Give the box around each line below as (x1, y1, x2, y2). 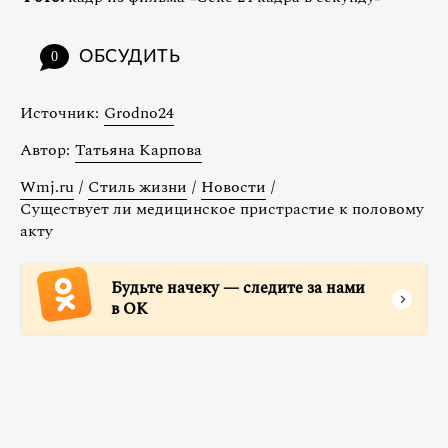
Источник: (20, 101, 99, 126)
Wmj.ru (20, 175, 74, 200)
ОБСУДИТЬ (79, 48, 181, 67)
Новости (201, 175, 266, 200)
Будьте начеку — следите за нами (111, 276, 365, 301)
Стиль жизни (88, 175, 187, 200)
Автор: (20, 138, 70, 163)
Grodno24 (104, 101, 174, 126)
